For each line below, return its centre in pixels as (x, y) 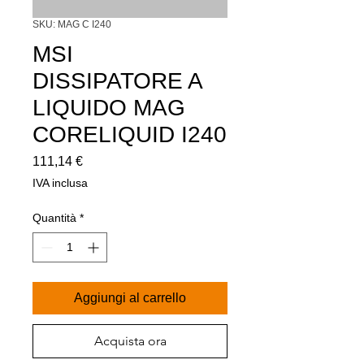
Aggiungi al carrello (130, 297)
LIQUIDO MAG (109, 107)
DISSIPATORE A (117, 80)
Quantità (54, 217)
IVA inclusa (60, 182)
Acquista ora (130, 340)
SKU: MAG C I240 (72, 24)
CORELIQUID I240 (130, 134)
